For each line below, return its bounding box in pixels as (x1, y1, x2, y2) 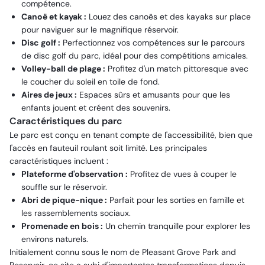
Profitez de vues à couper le (128, 169, 237, 179)
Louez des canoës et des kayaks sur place (86, 11, 251, 22)
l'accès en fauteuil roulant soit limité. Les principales (9, 143, 207, 153)
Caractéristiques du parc (9, 115, 122, 127)
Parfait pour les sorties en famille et (107, 195, 244, 205)
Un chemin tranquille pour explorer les (103, 221, 250, 231)
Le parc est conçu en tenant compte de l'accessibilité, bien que (9, 130, 253, 140)
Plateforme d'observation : (21, 169, 128, 179)
